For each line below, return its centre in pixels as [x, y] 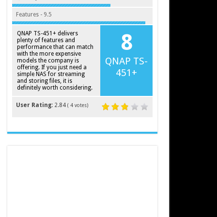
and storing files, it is [44, 81]
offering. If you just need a [52, 67]
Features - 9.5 [34, 15]
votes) [80, 105]
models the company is [48, 61]
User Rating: [35, 105]
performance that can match [55, 47]
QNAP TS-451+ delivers [47, 33]
